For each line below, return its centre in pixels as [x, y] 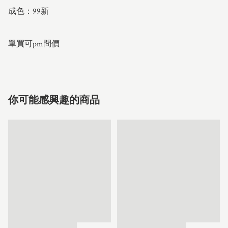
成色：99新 [28, 11]
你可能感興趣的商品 [54, 100]
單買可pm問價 [34, 44]
